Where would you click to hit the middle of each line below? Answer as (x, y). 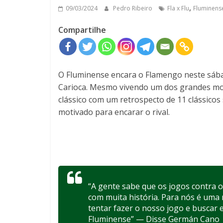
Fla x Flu (178, 8)
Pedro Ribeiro (133, 8)
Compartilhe (82, 30)
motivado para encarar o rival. (114, 112)
